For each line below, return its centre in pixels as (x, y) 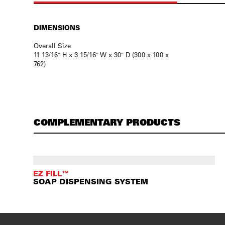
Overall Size (52, 45)
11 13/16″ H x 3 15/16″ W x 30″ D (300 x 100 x (101, 54)
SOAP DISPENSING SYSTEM (91, 182)
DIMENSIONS (57, 27)
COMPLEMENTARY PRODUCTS (107, 122)
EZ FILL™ (51, 174)
